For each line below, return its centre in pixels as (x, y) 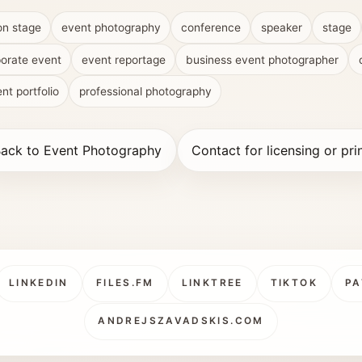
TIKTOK (294, 283)
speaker (281, 28)
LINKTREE (212, 283)
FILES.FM (125, 283)
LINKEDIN (38, 283)
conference (210, 28)
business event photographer (262, 59)
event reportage (123, 59)
